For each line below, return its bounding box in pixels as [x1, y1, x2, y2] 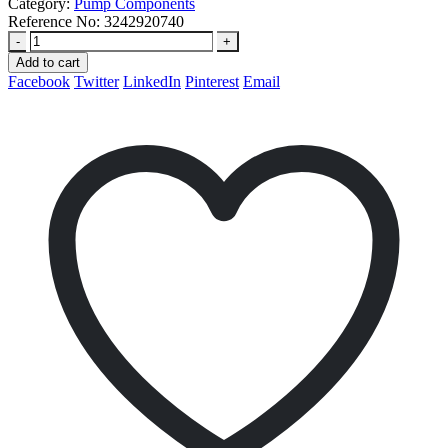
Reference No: [8, 12, 104, 30]
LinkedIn [123, 72, 181, 90]
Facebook [8, 72, 70, 90]
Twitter [74, 72, 119, 90]
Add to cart [16, 54, 80, 70]
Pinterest [185, 72, 239, 90]
